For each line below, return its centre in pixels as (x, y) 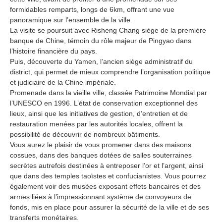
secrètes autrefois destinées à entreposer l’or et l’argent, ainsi (107, 165)
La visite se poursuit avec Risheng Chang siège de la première (108, 30)
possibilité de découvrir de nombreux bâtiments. (85, 134)
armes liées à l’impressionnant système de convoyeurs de (101, 196)
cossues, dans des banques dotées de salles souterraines (101, 155)
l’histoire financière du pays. (54, 51)
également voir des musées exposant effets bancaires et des (105, 186)
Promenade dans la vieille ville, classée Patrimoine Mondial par (109, 92)
